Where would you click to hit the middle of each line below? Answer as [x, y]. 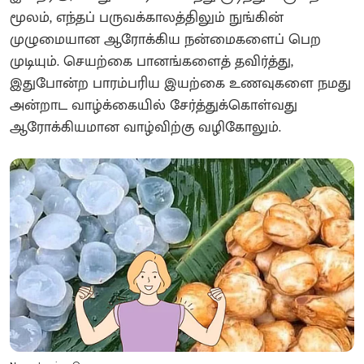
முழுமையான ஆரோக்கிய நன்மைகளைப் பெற [165, 39]
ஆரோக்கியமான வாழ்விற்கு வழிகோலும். [145, 127]
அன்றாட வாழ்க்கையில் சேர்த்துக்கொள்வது [154, 105]
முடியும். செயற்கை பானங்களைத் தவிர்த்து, [152, 61]
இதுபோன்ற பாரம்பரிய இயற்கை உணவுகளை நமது [180, 83]
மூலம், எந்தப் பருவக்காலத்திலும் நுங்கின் [147, 17]
